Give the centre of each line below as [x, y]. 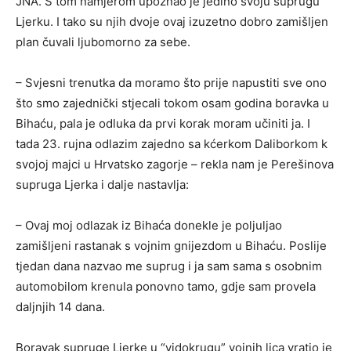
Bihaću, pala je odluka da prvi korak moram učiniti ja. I [163, 123]
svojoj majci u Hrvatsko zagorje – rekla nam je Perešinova [175, 164]
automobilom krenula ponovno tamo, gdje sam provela [166, 286]
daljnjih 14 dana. [60, 306]
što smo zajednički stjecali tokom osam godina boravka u [172, 103]
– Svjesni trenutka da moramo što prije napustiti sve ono [171, 82]
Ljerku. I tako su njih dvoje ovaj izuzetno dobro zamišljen [172, 21]
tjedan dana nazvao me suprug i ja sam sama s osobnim [169, 266]
